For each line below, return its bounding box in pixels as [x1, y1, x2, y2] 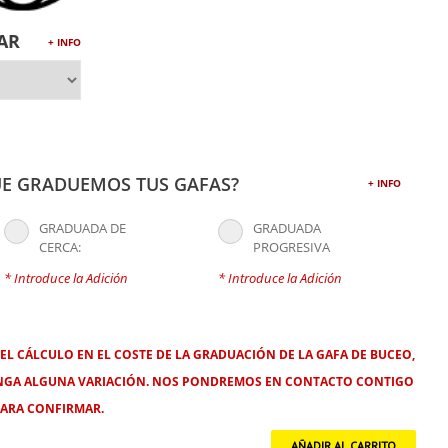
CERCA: [39, 238, 82, 257]
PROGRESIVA [252, 238, 330, 257]
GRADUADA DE [39, 219, 111, 238]
